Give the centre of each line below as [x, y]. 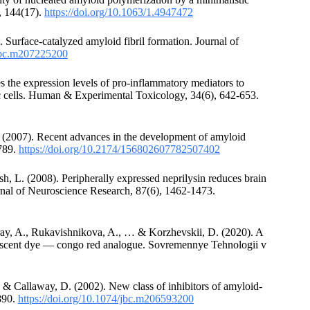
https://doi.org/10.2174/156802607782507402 [119, 149]
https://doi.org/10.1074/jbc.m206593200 [106, 299]
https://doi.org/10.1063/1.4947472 [119, 12]
